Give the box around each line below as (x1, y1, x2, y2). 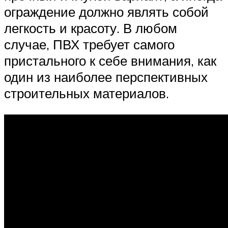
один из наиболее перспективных (4, 69, 208, 85)
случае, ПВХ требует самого (4, 36, 175, 53)
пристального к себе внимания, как (4, 52, 216, 69)
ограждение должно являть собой (4, 4, 209, 20)
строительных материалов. (4, 85, 169, 102)
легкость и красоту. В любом (4, 20, 177, 37)
